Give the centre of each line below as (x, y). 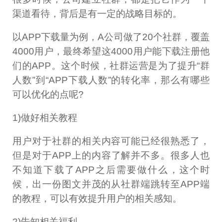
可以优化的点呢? (48, 95)
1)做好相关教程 (45, 118)
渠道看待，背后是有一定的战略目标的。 (97, 14)
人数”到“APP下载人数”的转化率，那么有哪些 (111, 80)
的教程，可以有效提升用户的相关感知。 (97, 199)
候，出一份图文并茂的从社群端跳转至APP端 (111, 184)
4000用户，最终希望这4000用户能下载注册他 (111, 52)
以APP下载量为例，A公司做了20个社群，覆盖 (111, 37)
